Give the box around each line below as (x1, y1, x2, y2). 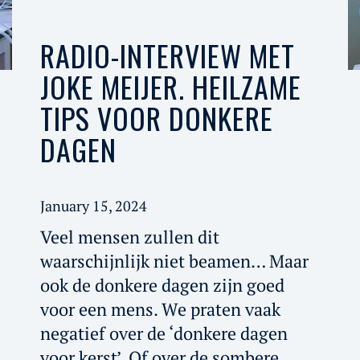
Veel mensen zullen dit (39, 224, 219, 248)
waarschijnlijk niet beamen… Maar (39, 248, 309, 272)
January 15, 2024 (39, 195, 147, 215)
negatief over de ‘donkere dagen (39, 321, 288, 345)
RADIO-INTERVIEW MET (39, 34, 295, 76)
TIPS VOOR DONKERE (39, 96, 273, 139)
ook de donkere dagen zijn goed (39, 272, 284, 297)
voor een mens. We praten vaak (39, 297, 280, 321)
